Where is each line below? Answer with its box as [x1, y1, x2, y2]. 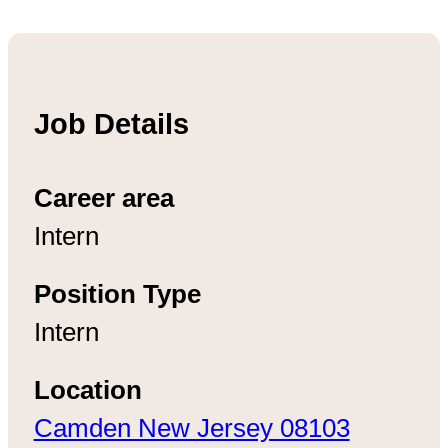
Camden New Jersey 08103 [33, 414, 350, 443]
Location [33, 376, 142, 405]
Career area [33, 184, 174, 213]
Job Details [33, 107, 189, 140]
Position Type [33, 280, 201, 309]
